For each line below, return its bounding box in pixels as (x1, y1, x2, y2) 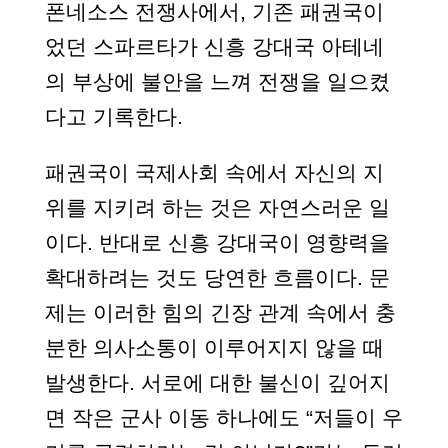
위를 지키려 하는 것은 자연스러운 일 (44, 196, 390, 219)
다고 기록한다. (44, 105, 183, 128)
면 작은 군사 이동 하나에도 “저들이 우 (44, 406, 403, 429)
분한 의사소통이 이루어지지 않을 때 (44, 336, 384, 359)
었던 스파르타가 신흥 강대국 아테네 (44, 35, 384, 58)
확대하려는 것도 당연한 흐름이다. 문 (44, 266, 390, 289)
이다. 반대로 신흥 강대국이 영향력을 (44, 231, 390, 254)
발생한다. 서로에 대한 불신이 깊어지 (44, 371, 390, 394)
